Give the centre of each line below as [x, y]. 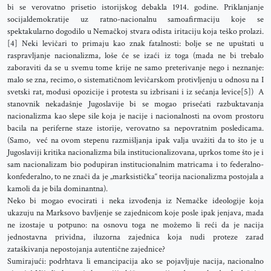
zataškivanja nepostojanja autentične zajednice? [86, 249]
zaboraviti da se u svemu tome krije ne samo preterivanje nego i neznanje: [135, 68]
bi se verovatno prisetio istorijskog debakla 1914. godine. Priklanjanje [135, 7]
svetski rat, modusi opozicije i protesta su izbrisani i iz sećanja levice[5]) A [135, 92]
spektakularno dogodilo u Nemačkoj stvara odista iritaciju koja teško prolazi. [135, 31]
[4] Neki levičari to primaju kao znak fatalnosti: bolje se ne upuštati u [135, 44]
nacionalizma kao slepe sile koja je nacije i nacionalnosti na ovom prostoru [135, 116]
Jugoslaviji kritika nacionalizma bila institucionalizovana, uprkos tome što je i [135, 152]
